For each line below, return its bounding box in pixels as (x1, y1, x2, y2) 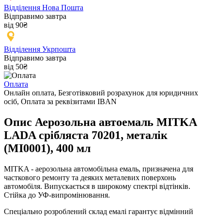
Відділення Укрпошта (4, 45, 76, 54)
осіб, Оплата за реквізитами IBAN (4, 97, 117, 106)
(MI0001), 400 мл (4, 141, 91, 155)
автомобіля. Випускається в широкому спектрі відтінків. (4, 182, 190, 190)
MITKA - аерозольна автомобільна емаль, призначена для (4, 164, 193, 173)
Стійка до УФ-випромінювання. (4, 190, 110, 199)
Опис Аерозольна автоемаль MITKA (4, 115, 197, 128)
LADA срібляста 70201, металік (4, 128, 168, 141)
